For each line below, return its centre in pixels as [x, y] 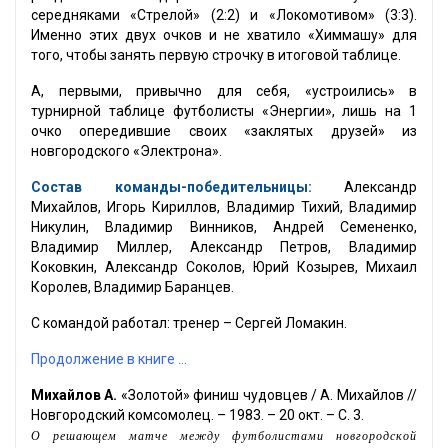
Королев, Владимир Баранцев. [132, 287]
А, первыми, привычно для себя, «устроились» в [224, 91]
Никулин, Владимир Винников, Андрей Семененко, [224, 227]
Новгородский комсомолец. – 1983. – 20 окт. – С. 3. [197, 415]
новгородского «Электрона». [126, 151]
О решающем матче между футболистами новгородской [224, 435]
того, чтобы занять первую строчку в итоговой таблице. [216, 55]
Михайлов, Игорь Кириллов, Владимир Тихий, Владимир [224, 207]
